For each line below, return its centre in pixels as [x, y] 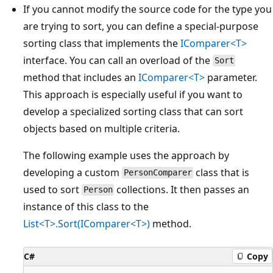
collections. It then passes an [182, 189]
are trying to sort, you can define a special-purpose [141, 26]
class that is [222, 172]
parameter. [231, 77]
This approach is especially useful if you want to [133, 94]
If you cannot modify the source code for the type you [147, 9]
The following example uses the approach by [126, 155]
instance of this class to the [86, 206]
